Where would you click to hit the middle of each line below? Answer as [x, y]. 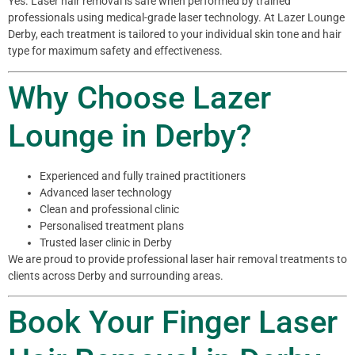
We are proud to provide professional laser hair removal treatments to [177, 259]
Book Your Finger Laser [173, 323]
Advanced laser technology [106, 192]
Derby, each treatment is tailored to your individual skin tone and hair [175, 34]
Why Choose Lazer [139, 97]
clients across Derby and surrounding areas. [116, 275]
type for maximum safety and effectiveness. [115, 51]
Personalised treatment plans [112, 225]
